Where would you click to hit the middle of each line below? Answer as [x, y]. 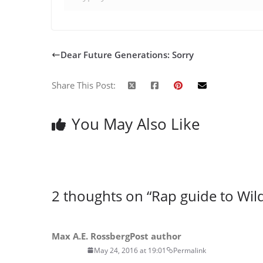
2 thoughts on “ [102, 195]
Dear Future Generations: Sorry [127, 55]
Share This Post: [84, 85]
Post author [156, 236]
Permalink [190, 250]
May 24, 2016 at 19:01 [130, 250]
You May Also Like [136, 124]
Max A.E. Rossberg [91, 236]
